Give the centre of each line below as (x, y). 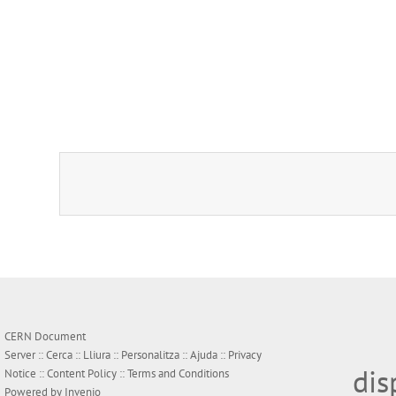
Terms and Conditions (178, 374)
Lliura (97, 355)
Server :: (25, 355)
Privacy (245, 355)
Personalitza (150, 355)
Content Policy (82, 374)
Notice (20, 374)
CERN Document (45, 337)
